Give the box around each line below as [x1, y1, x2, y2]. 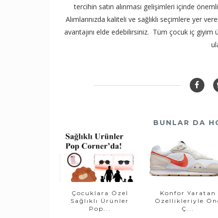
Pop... [89, 205, 111, 213]
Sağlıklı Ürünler [71, 197, 129, 205]
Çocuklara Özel [71, 189, 128, 197]
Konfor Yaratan [160, 189, 216, 197]
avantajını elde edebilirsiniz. [64, 27, 151, 37]
